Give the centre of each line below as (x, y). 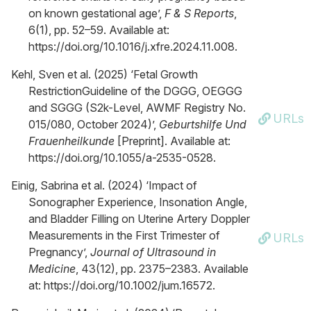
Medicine (52, 269)
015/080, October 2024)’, (94, 124)
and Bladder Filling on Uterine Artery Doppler (139, 219)
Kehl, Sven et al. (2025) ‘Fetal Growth (104, 74)
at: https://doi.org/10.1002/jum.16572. (122, 285)
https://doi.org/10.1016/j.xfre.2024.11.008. (133, 47)
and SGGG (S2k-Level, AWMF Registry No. (137, 108)
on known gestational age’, (96, 13)
